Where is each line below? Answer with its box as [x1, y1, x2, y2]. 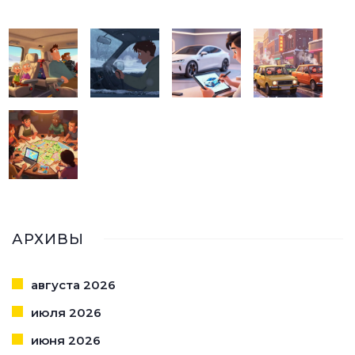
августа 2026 [31, 277, 116, 292]
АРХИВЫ [12, 230, 84, 248]
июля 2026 [31, 304, 101, 320]
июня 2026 [31, 332, 101, 348]
